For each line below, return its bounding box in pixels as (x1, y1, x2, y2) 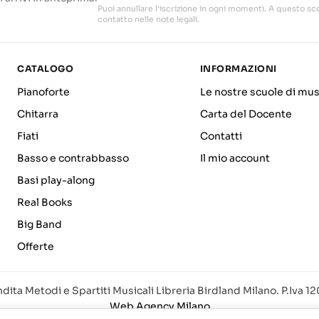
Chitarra (17, 108, 58, 120)
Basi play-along (17, 174, 95, 187)
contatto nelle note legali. (97, 14, 199, 24)
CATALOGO (17, 63, 73, 75)
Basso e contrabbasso (17, 152, 129, 164)
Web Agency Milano (109, 300, 210, 313)
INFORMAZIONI (199, 63, 277, 75)
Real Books (17, 196, 73, 209)
